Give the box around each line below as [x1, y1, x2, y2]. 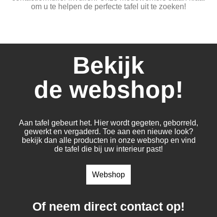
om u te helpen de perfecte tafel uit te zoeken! [31, 2, 186, 11]
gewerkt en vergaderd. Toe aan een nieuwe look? [24, 127, 193, 136]
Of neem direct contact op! [32, 199, 185, 213]
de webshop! [33, 76, 184, 103]
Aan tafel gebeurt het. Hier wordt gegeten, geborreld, [19, 118, 198, 127]
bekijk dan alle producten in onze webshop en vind [21, 136, 196, 144]
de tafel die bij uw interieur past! [54, 144, 163, 153]
